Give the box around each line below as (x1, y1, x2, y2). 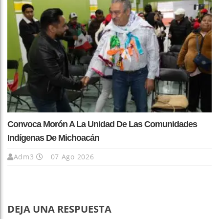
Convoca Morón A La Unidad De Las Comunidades (7, 119, 197, 129)
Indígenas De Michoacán (7, 132, 99, 143)
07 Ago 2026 (48, 152, 94, 161)
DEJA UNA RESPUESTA (7, 202, 111, 216)
